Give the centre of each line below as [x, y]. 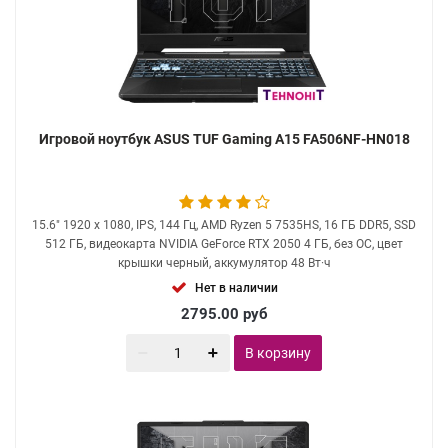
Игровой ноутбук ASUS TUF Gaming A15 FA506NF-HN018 [224, 139]
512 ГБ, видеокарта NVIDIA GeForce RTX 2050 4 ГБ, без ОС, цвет [224, 244]
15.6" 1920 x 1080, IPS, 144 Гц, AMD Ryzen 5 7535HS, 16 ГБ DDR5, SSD [224, 225]
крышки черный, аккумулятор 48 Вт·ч [224, 263]
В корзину [278, 353]
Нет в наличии [236, 288]
